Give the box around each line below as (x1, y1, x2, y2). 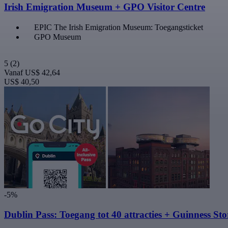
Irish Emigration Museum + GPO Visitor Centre (4, 2, 205, 13)
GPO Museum (34, 32, 81, 41)
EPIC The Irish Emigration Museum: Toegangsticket (34, 22, 203, 32)
